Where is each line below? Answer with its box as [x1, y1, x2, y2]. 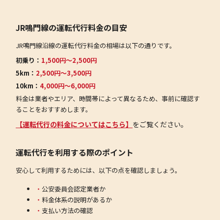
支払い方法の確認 [42, 206, 93, 216]
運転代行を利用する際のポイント [16, 146, 134, 159]
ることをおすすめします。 [16, 105, 92, 114]
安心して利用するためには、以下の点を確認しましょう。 [16, 165, 181, 175]
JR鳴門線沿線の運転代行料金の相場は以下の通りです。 [16, 41, 176, 51]
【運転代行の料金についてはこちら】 [16, 119, 133, 130]
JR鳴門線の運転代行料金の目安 [16, 22, 127, 34]
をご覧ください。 [133, 119, 188, 130]
